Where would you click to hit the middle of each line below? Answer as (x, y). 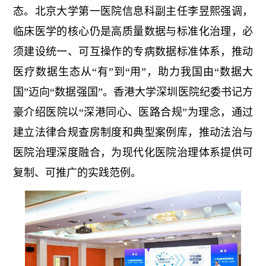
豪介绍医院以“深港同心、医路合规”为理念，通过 (133, 113)
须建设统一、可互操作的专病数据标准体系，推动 (133, 52)
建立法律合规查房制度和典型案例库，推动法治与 (133, 133)
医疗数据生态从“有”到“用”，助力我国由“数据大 (133, 72)
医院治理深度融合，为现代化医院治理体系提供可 (133, 153)
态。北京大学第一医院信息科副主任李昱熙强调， (133, 12)
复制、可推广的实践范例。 (77, 173)
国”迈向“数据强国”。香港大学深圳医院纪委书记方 (133, 92)
